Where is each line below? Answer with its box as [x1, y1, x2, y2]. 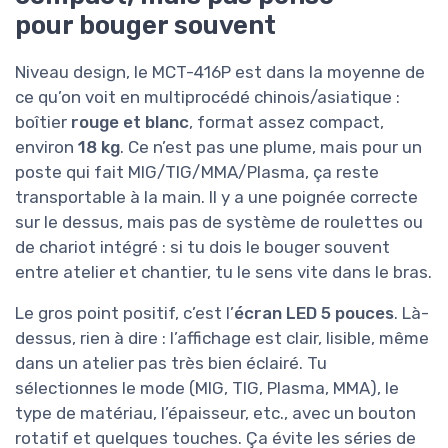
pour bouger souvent [15, 9, 276, 40]
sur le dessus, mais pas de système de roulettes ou [15, 211, 423, 232]
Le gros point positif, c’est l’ [15, 302, 234, 323]
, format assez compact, [189, 111, 384, 132]
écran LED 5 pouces [234, 302, 394, 323]
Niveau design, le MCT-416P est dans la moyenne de [15, 61, 425, 82]
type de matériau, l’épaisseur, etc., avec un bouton [15, 402, 416, 423]
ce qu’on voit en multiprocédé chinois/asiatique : [15, 86, 400, 107]
